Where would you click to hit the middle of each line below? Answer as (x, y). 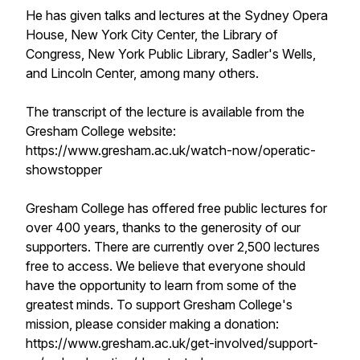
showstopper (64, 170)
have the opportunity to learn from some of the (161, 285)
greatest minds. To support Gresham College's (159, 305)
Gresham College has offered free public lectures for (176, 208)
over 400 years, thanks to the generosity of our (163, 227)
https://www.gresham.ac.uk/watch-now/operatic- (171, 150)
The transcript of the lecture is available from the (165, 112)
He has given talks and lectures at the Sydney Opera (177, 15)
